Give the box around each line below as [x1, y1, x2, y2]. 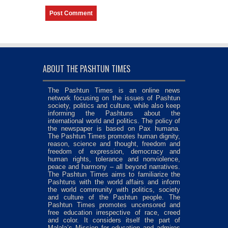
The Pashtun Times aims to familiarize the [48, 170, 180, 179]
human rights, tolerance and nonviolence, [48, 155, 180, 163]
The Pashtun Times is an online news [48, 87, 180, 95]
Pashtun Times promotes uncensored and [48, 201, 180, 209]
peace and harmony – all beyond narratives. [48, 163, 180, 171]
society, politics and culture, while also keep [48, 102, 180, 110]
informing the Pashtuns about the [48, 109, 180, 118]
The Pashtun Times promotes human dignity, [48, 132, 180, 140]
